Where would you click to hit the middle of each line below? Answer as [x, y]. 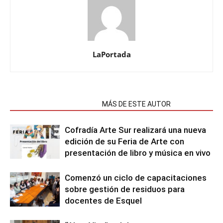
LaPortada [111, 54]
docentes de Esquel [103, 201]
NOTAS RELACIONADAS [53, 104]
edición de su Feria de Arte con [124, 141]
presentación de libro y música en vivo [138, 153]
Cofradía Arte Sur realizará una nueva [135, 130]
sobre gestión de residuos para [125, 189]
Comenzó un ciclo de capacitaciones [136, 178]
